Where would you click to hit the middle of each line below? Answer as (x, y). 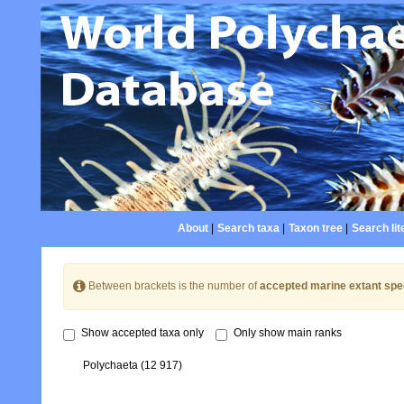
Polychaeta (112, 366)
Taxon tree (315, 228)
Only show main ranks (288, 333)
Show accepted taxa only (142, 333)
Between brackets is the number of (173, 286)
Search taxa (248, 228)
